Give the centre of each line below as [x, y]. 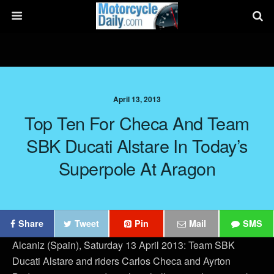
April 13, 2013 [137, 99]
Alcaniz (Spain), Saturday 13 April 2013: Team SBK [124, 245]
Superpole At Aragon [137, 168]
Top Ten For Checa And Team [137, 123]
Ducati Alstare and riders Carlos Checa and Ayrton [121, 261]
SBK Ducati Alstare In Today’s [137, 145]
